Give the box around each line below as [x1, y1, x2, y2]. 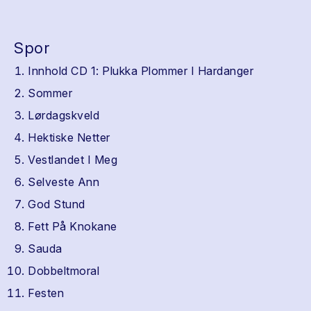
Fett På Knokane [28, 219, 117, 233]
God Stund [28, 197, 85, 211]
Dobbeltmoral [28, 264, 99, 278]
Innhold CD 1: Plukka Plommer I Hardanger [28, 64, 253, 78]
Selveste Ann [28, 175, 99, 189]
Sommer [28, 86, 72, 100]
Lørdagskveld [28, 108, 99, 122]
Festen [28, 286, 64, 300]
